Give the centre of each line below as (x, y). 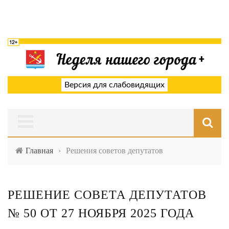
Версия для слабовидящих (114, 85)
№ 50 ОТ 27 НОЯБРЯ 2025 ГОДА (101, 213)
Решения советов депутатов (114, 151)
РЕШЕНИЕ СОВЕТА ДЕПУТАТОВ (107, 195)
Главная (39, 151)
